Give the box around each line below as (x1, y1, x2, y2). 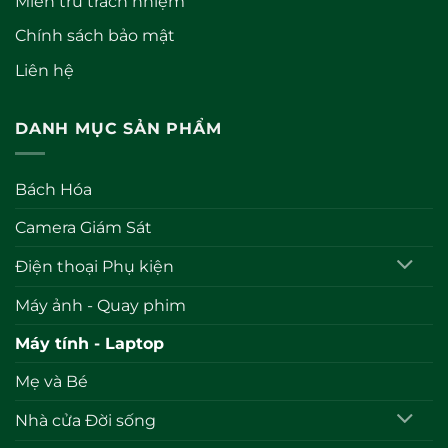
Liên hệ (15, 60, 74, 80)
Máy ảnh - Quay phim (15, 295, 186, 315)
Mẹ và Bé (15, 371, 88, 391)
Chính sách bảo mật (15, 26, 175, 46)
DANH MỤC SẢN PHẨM (15, 119, 222, 139)
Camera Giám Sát (15, 218, 152, 238)
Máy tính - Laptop (15, 333, 164, 353)
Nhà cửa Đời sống (15, 410, 156, 430)
